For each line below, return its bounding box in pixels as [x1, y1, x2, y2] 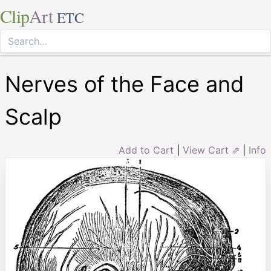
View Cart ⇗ [183, 144, 240, 156]
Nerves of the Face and [5, 71, 244, 97]
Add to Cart [119, 144, 174, 156]
